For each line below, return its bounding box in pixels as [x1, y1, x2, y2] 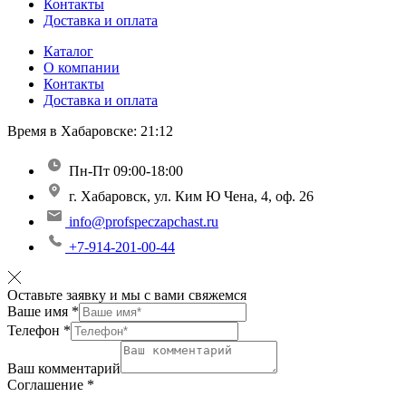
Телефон [7, 323, 63, 339]
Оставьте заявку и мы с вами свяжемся [7, 287, 246, 304]
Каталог [43, 43, 93, 60]
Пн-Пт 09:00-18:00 [69, 163, 183, 179]
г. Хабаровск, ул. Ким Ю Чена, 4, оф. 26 [69, 188, 314, 205]
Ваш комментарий [7, 361, 121, 377]
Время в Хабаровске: [7, 123, 140, 140]
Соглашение [7, 377, 87, 393]
